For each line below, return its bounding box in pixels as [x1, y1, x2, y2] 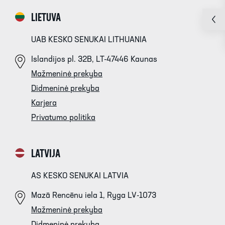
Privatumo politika [31, 114, 95, 122]
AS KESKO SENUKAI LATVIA [31, 172, 129, 180]
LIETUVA [31, 12, 61, 24]
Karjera [31, 99, 57, 107]
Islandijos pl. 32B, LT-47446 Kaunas [31, 55, 157, 64]
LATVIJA [31, 148, 60, 160]
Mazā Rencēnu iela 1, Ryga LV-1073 [31, 191, 156, 200]
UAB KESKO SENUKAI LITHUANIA [31, 36, 147, 44]
